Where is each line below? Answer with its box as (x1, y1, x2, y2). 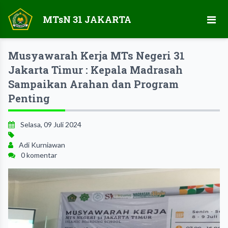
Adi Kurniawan (17, 140, 65, 150)
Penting (8, 92, 50, 105)
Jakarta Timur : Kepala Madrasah (8, 63, 183, 77)
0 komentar (19, 151, 57, 160)
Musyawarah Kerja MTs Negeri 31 (8, 49, 185, 63)
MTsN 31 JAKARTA (43, 13, 131, 25)
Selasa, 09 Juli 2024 (19, 120, 81, 129)
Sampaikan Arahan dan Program (8, 77, 179, 91)
